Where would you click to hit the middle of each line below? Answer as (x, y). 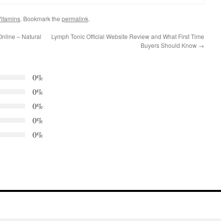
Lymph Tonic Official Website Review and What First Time (128, 37)
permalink (75, 19)
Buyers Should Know (169, 45)
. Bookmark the (41, 19)
